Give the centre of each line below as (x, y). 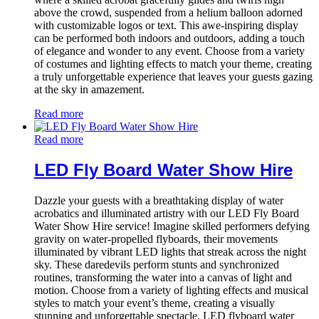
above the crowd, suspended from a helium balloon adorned (168, 13)
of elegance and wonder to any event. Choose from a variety (169, 51)
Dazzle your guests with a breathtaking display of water (159, 201)
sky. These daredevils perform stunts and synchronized (157, 265)
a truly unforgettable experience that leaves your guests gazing (173, 77)
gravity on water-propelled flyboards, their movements (156, 239)
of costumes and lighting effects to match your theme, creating (173, 64)
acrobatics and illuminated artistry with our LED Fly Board (167, 214)
